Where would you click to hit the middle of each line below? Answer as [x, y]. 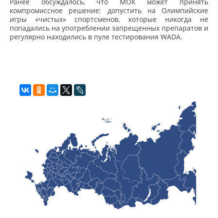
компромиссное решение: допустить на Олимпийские [109, 11]
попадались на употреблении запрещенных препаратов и [109, 28]
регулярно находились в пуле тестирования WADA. [97, 37]
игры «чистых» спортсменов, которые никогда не [109, 19]
